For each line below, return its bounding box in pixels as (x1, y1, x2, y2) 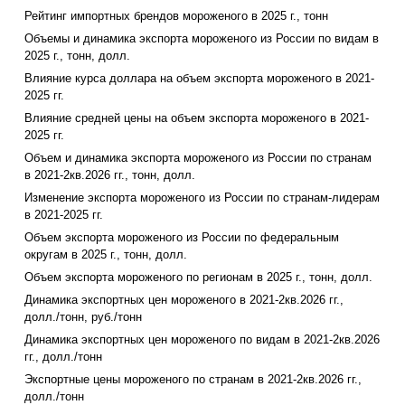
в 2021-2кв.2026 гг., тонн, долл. (24, 168, 195, 183)
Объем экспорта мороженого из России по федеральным (24, 231, 339, 245)
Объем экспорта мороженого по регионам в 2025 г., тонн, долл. (24, 270, 372, 285)
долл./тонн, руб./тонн (24, 310, 142, 325)
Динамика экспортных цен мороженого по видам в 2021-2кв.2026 (24, 333, 380, 347)
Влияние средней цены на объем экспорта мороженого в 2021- (24, 111, 369, 126)
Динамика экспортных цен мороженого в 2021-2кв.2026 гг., (24, 293, 344, 307)
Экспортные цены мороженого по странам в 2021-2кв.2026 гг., (24, 372, 362, 387)
